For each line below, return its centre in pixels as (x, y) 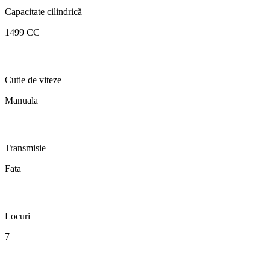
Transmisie (25, 148)
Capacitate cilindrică (43, 12)
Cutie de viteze (33, 80)
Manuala (21, 101)
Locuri (17, 216)
